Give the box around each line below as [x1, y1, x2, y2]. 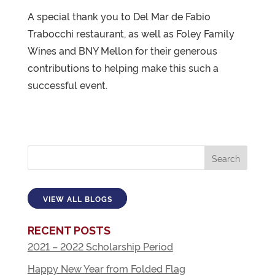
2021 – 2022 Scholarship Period [27, 239, 173, 253]
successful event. [27, 78, 107, 91]
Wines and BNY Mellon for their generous [27, 44, 217, 57]
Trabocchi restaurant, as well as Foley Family [27, 26, 234, 40]
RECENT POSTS [27, 224, 110, 237]
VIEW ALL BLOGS [42, 193, 112, 203]
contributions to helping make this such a [27, 61, 219, 74]
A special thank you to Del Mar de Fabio [27, 9, 211, 23]
